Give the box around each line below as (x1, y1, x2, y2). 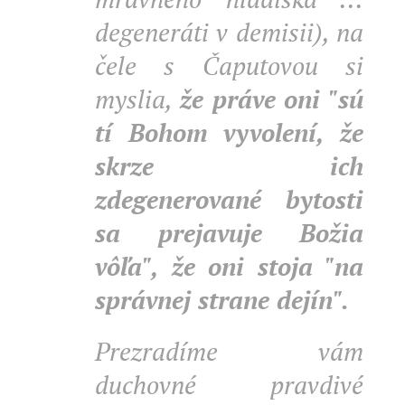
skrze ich (95, 149, 363, 183)
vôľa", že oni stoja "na (95, 250, 363, 283)
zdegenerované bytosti (95, 183, 363, 216)
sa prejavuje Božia (95, 216, 363, 250)
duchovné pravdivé (95, 368, 363, 401)
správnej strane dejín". (95, 283, 349, 316)
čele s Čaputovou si (95, 49, 363, 82)
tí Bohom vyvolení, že (95, 116, 363, 149)
